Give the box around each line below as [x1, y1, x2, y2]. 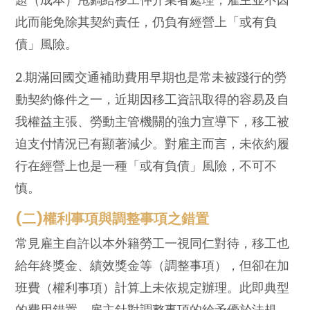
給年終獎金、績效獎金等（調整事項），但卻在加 [15, 256, 290, 274]
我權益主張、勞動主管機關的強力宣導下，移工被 [15, 112, 290, 130]
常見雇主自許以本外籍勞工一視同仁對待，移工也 [15, 234, 290, 252]
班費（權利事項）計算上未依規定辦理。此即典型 [15, 278, 290, 296]
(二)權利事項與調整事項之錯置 [15, 208, 210, 228]
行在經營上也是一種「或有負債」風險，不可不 [15, 156, 277, 174]
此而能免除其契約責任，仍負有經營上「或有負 [15, 12, 277, 30]
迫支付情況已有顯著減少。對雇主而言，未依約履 [15, 134, 290, 152]
